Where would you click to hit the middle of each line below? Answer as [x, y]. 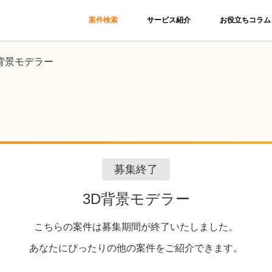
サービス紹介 [169, 20]
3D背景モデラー [136, 199]
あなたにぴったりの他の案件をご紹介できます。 [136, 248]
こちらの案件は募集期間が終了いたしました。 [136, 227]
